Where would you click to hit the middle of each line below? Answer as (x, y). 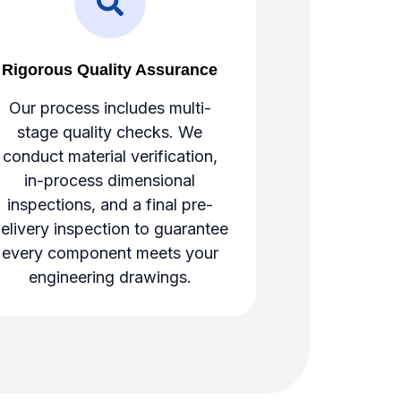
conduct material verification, (110, 156)
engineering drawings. (110, 277)
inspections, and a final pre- (110, 204)
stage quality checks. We (110, 132)
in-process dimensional (110, 180)
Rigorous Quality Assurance (110, 69)
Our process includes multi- (110, 107)
